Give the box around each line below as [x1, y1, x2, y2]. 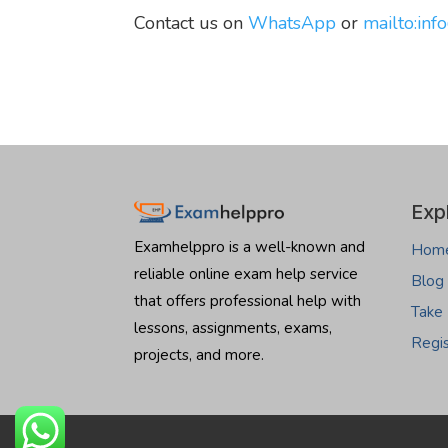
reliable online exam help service [134, 264, 359, 285]
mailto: [363, 10, 418, 35]
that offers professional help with [134, 291, 362, 312]
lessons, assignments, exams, [134, 318, 333, 339]
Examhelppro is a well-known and [134, 237, 366, 258]
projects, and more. [134, 345, 265, 366]
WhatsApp [248, 10, 337, 35]
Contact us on [134, 10, 249, 35]
